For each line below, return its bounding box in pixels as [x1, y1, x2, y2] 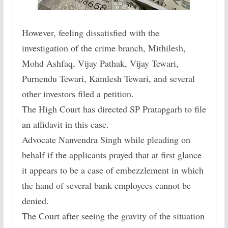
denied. [21, 194, 49, 207]
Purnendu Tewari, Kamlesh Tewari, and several [21, 72, 195, 85]
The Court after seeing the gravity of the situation [21, 210, 205, 222]
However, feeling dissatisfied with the [21, 26, 159, 39]
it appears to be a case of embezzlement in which [21, 164, 204, 177]
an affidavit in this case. [21, 118, 109, 131]
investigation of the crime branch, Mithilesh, [21, 42, 186, 54]
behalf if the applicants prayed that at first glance [21, 149, 202, 161]
